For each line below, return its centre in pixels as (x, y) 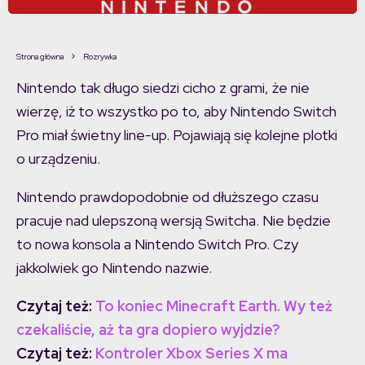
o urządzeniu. (58, 159)
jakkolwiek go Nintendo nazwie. (114, 268)
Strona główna (40, 57)
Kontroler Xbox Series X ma (191, 354)
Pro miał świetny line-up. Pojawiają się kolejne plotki (177, 135)
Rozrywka (100, 57)
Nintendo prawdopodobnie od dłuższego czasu (167, 197)
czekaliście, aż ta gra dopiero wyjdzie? (148, 330)
